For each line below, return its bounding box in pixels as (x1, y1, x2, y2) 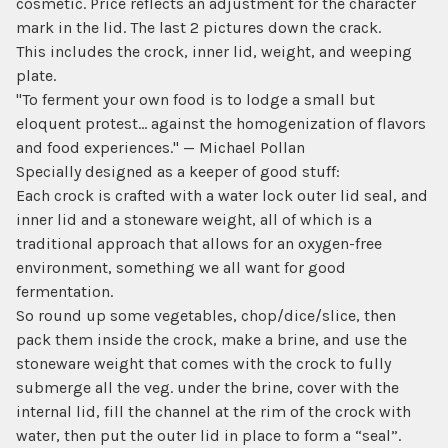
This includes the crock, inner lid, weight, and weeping (16, 42, 412, 61)
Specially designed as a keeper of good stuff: (16, 162, 340, 181)
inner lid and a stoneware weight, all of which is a (16, 210, 372, 229)
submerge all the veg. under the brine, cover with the (16, 378, 399, 397)
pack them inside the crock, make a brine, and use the (16, 330, 407, 349)
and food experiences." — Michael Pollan (16, 138, 305, 157)
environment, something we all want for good (16, 258, 346, 277)
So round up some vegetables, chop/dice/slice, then (16, 306, 396, 325)
